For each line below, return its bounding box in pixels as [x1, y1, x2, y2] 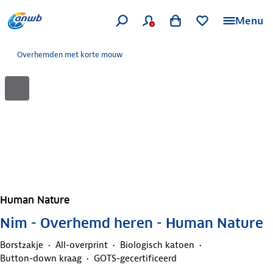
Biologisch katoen [120, 238, 194, 251]
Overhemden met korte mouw [17, 49, 123, 60]
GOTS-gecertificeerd [94, 252, 177, 264]
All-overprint [55, 238, 108, 251]
